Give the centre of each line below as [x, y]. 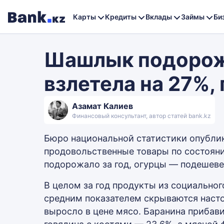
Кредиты [121, 16]
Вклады [159, 16]
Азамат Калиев [102, 106]
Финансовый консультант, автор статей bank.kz [141, 116]
